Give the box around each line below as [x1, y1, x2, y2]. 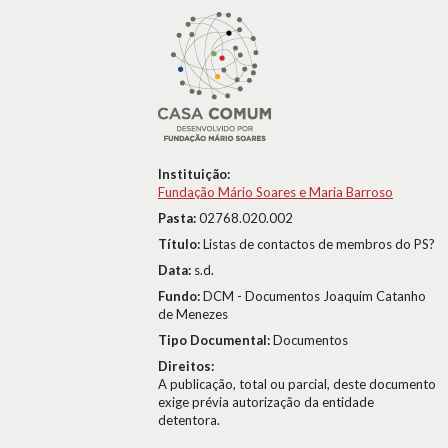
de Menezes [158, 306, 228, 322]
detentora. [158, 412, 220, 428]
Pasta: [158, 210, 199, 226]
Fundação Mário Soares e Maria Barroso [158, 184, 393, 200]
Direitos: [158, 358, 214, 374]
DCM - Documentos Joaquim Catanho [203, 288, 426, 304]
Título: [158, 236, 203, 252]
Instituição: [158, 166, 230, 182]
